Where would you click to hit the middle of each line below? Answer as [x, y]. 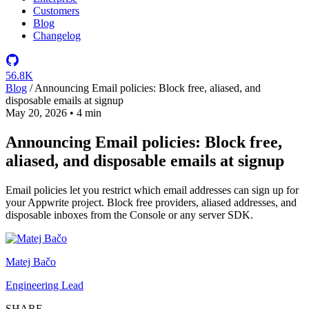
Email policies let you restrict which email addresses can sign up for [152, 190]
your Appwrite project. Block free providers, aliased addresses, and [151, 202]
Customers [56, 11]
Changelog [57, 36]
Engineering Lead [44, 285]
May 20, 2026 [36, 113]
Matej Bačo [31, 261]
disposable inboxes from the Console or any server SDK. [129, 215]
